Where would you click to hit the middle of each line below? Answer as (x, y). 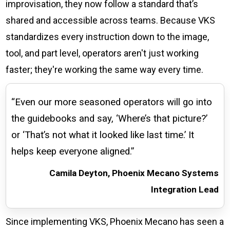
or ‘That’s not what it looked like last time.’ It (103, 135)
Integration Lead (185, 190)
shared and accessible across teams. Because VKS (111, 21)
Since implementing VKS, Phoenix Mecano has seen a (115, 222)
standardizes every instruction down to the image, (108, 37)
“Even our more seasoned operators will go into (112, 102)
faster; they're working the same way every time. (105, 70)
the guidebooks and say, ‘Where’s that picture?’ (110, 119)
